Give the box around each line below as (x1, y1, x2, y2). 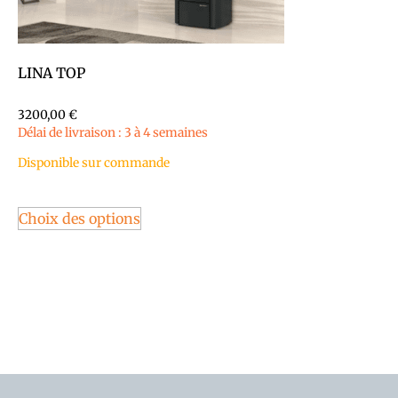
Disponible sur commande (18, 155, 170, 171)
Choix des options (19, 210, 140, 228)
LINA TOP (18, 63, 85, 82)
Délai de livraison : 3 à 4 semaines (18, 124, 208, 140)
